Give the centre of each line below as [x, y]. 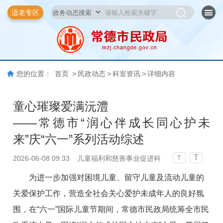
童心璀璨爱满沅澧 [61, 106]
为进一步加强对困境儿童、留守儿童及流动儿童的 [117, 177]
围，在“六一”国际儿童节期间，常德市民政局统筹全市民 [111, 209]
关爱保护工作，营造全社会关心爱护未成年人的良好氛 [109, 193]
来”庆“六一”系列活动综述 [79, 139]
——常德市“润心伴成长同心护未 [111, 122]
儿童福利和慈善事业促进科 [119, 158]
